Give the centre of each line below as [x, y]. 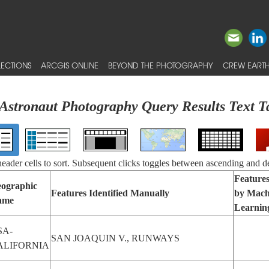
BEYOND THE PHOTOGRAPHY [161, 65]
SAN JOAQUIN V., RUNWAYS [115, 238]
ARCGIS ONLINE [70, 65]
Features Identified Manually [110, 193]
